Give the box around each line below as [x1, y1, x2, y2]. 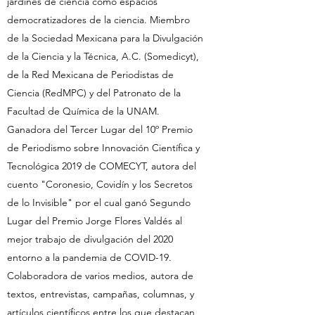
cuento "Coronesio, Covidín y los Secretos [7, 178, 193, 191]
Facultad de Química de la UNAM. [7, 105, 160, 117]
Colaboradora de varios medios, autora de [7, 269, 193, 282]
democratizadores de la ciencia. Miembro [7, 13, 190, 26]
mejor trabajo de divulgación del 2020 [7, 233, 173, 245]
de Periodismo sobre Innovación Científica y [7, 141, 200, 154]
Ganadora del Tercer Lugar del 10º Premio [7, 123, 193, 136]
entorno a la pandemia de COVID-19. [7, 251, 172, 264]
